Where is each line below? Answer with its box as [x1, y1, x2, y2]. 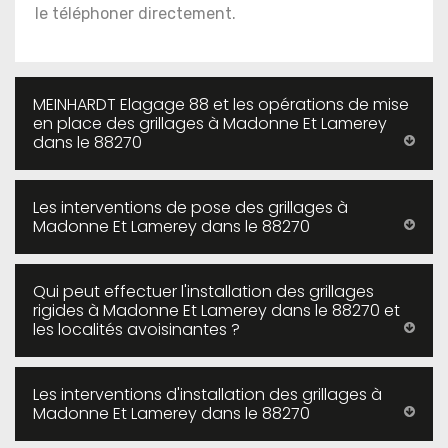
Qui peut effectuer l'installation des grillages [33, 280, 374, 303]
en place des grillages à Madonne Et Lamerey [33, 112, 387, 135]
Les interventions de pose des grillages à [33, 196, 348, 219]
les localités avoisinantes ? [33, 318, 240, 341]
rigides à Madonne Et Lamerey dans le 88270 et [33, 299, 400, 322]
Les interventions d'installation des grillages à [33, 383, 382, 406]
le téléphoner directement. [35, 4, 236, 23]
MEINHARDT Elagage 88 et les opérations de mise [33, 93, 409, 116]
